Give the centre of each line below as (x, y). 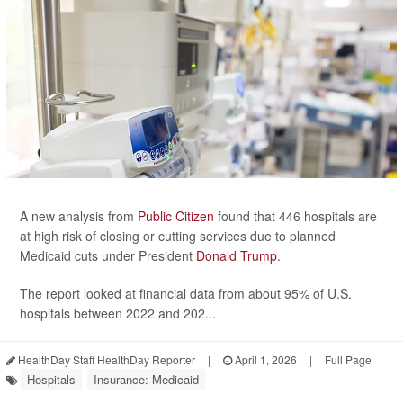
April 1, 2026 (264, 360)
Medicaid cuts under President (108, 256)
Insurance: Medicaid (146, 380)
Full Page (348, 360)
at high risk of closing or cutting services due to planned (178, 236)
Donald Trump (237, 256)
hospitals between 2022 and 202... (118, 313)
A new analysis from (79, 216)
